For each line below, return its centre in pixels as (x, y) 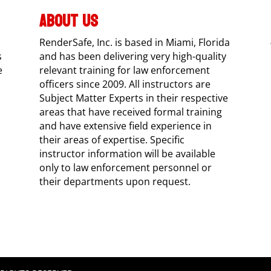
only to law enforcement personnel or (125, 168)
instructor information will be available (127, 154)
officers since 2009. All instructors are (125, 84)
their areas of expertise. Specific (112, 140)
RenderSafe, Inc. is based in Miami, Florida (134, 43)
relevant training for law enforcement (124, 70)
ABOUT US (68, 21)
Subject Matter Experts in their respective (133, 98)
